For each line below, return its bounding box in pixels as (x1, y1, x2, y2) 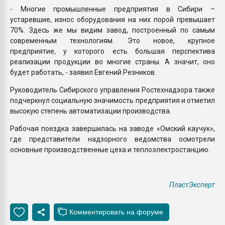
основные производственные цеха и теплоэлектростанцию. (10, 145, 211, 154)
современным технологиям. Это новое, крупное (10, 36, 215, 45)
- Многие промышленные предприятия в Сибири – (10, 5, 215, 13)
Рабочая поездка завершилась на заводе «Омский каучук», (10, 124, 215, 133)
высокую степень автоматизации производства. (10, 106, 171, 115)
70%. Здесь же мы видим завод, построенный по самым (10, 26, 215, 34)
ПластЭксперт (169, 180, 215, 189)
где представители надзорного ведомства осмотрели (10, 135, 215, 143)
